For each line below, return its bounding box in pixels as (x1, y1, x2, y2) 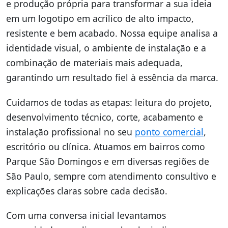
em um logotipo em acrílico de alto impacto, (6, 12, 194, 25)
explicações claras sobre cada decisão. (6, 184, 167, 197)
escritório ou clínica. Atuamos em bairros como (6, 140, 205, 153)
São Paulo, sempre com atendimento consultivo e (6, 169, 216, 182)
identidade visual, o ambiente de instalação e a (6, 42, 206, 54)
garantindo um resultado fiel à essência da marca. (6, 71, 218, 84)
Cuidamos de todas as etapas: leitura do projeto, (6, 96, 212, 108)
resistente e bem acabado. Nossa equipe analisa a (6, 27, 218, 40)
